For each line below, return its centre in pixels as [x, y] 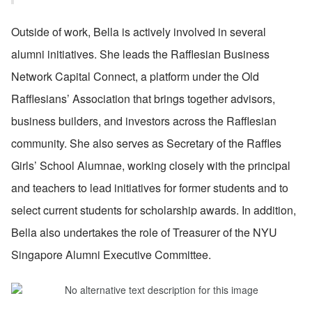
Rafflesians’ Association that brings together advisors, [143, 98]
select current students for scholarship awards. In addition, [154, 210]
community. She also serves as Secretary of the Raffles [146, 143]
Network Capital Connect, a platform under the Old [135, 76]
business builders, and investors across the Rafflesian [144, 120]
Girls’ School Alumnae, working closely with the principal [151, 165]
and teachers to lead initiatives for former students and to [150, 187]
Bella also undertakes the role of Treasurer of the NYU [144, 232]
